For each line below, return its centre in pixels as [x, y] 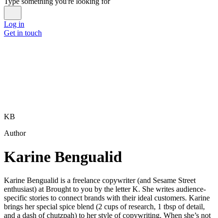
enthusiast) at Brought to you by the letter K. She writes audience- [105, 189]
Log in [14, 24]
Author [15, 133]
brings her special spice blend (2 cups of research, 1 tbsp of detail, [104, 207]
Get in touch [23, 33]
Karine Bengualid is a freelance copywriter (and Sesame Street [100, 181]
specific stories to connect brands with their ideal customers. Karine [107, 198]
